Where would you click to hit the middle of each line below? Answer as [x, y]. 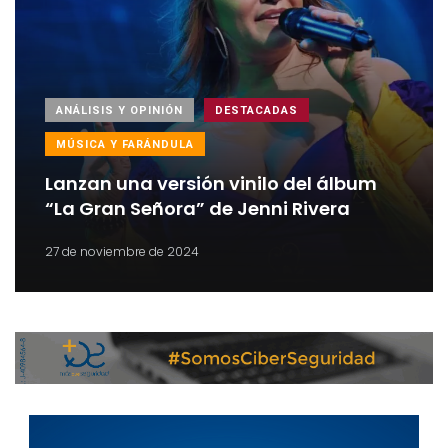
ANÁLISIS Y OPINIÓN [119, 110]
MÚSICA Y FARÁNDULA [125, 144]
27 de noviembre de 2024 [122, 251]
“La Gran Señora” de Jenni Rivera [197, 208]
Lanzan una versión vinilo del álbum [211, 183]
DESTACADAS [256, 110]
